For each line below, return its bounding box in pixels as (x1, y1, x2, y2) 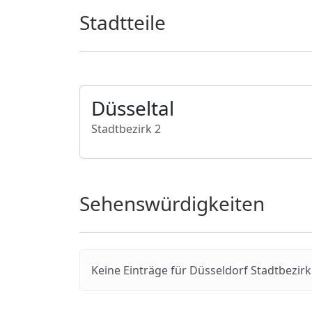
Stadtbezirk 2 (91, 121, 161, 136)
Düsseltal (91, 95, 174, 121)
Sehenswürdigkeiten (79, 190, 265, 217)
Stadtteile (79, 9, 166, 36)
